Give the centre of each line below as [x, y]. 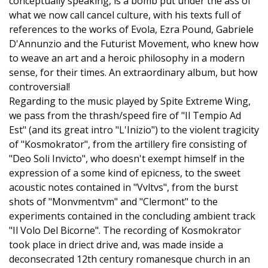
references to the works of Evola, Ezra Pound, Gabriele [131, 29]
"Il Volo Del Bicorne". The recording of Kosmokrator [125, 230]
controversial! [39, 87]
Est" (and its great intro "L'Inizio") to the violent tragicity [134, 130]
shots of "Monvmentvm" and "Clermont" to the [113, 202]
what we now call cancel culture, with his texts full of [125, 15]
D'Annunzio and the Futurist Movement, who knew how [134, 44]
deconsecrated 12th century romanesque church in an [130, 259]
